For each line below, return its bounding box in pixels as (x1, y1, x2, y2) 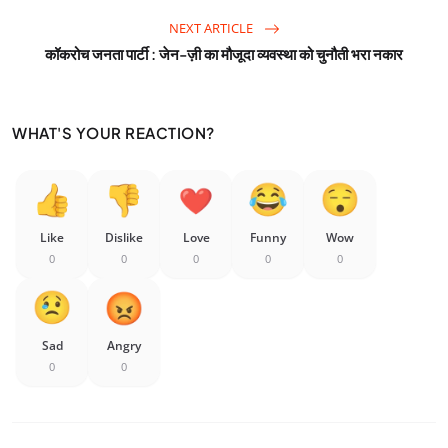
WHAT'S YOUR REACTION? (12, 122, 215, 142)
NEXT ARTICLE (168, 18, 256, 37)
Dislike (105, 228, 143, 246)
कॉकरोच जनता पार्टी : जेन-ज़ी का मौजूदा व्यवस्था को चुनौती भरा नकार (45, 43, 403, 63)
